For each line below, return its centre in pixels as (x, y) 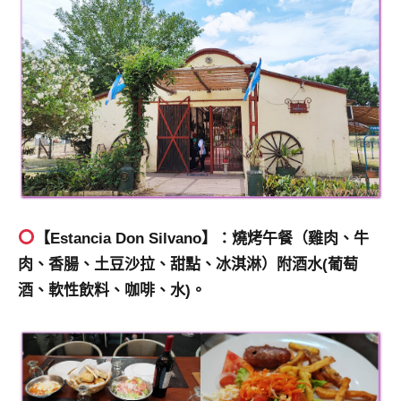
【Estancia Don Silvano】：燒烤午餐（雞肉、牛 (202, 238)
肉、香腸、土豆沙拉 (86, 264)
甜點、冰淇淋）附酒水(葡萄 (264, 264)
